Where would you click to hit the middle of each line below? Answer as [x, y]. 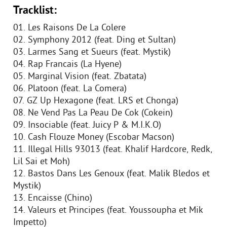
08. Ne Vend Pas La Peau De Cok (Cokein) [93, 113]
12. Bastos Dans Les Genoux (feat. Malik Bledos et [111, 174]
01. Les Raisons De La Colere [69, 28]
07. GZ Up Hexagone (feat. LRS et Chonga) [96, 101]
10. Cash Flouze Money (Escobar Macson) [94, 138]
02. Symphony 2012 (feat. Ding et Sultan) [94, 40]
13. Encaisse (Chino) [53, 198]
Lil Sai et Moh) [42, 162]
